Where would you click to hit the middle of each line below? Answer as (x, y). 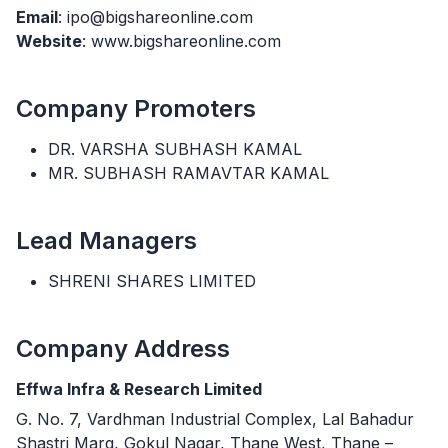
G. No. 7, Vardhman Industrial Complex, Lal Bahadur (215, 418)
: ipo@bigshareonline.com (155, 16)
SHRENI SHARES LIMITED (152, 280)
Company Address (123, 348)
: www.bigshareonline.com (181, 40)
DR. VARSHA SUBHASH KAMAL (175, 148)
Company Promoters (136, 108)
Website (49, 40)
